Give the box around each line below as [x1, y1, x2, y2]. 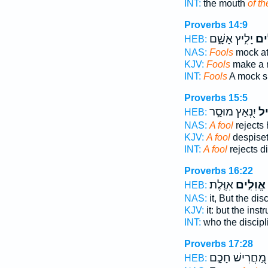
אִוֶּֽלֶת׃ [209, 178, 233, 191]
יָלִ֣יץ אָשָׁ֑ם [209, 32, 253, 45]
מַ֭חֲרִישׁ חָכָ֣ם [209, 251, 266, 264]
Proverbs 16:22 [184, 166, 253, 176]
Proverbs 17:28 [184, 239, 253, 249]
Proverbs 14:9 [184, 20, 248, 30]
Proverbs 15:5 [184, 93, 248, 103]
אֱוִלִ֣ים [233, 178, 266, 191]
